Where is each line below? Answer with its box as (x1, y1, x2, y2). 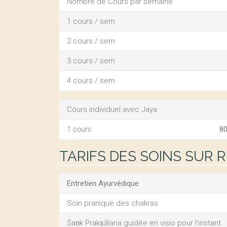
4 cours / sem (67, 76, 115, 85)
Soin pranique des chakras (67, 199, 158, 208)
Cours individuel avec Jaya (67, 105, 157, 114)
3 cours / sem (67, 56, 115, 65)
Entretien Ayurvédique (67, 179, 139, 188)
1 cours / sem (67, 17, 115, 26)
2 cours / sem (67, 36, 115, 46)
